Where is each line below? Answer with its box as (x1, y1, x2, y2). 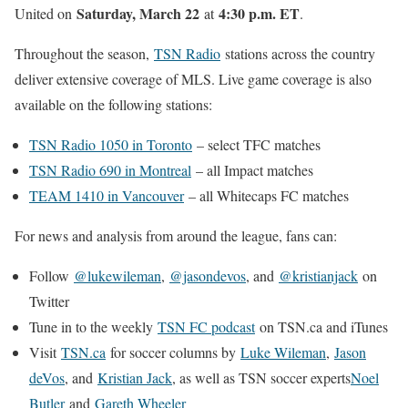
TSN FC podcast (158, 316, 255, 336)
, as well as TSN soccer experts (172, 367, 351, 387)
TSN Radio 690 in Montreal (29, 159, 191, 179)
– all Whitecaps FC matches (184, 185, 349, 205)
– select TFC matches (192, 134, 321, 154)
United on (15, 3, 72, 23)
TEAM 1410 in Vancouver (29, 185, 184, 205)
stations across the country (220, 43, 375, 63)
